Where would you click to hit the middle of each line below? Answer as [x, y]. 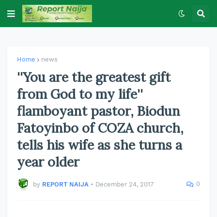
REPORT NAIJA [65, 184]
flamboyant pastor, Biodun [99, 111]
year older [48, 162]
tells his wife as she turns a [100, 145]
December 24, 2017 [124, 184]
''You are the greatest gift [94, 77]
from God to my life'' [80, 94]
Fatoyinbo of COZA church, [100, 128]
